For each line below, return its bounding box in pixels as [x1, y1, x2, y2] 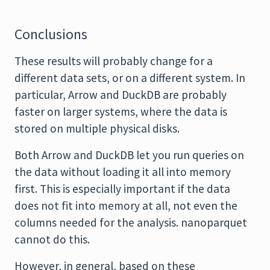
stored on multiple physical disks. [14, 121, 180, 136]
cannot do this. [14, 232, 90, 246]
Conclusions [14, 25, 87, 43]
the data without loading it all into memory [14, 165, 231, 179]
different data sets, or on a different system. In [14, 71, 245, 85]
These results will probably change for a [14, 54, 213, 68]
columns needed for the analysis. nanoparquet [14, 215, 247, 230]
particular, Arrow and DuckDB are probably [14, 87, 227, 102]
